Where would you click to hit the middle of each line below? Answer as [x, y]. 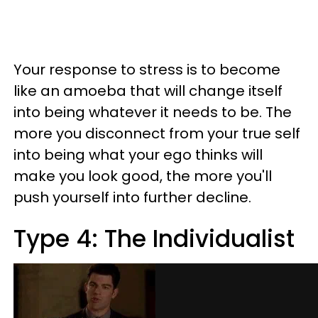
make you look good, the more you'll [143, 176]
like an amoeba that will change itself [148, 91]
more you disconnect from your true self [157, 133]
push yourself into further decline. [132, 197]
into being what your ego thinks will [138, 155]
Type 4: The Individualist [154, 239]
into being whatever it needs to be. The [153, 112]
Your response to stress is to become [147, 70]
